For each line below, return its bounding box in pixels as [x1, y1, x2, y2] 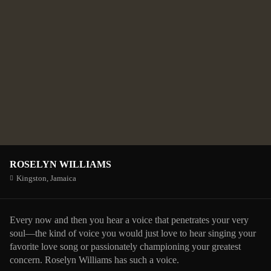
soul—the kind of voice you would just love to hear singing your [10, 228, 256, 239]
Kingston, [16, 174, 50, 183]
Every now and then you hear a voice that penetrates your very [10, 215, 249, 226]
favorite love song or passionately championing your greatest [10, 241, 241, 252]
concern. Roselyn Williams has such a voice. [10, 255, 179, 266]
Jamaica [50, 174, 76, 183]
